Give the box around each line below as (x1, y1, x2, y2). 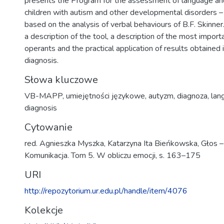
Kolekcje (24, 203, 63, 217)
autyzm (148, 90, 173, 101)
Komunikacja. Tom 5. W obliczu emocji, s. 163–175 (24, 150, 200, 161)
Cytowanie (24, 120, 72, 134)
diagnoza (177, 90, 207, 101)
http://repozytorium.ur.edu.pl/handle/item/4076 (24, 185, 187, 196)
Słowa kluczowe (24, 73, 98, 86)
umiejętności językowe (66, 90, 145, 101)
